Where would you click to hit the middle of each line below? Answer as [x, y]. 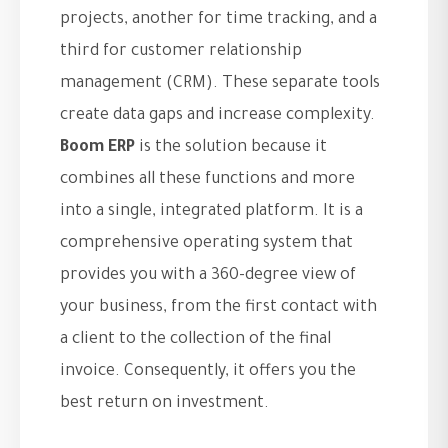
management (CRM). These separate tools [220, 84]
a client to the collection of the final [195, 340]
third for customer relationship [181, 52]
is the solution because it [231, 148]
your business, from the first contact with [218, 308]
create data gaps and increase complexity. [217, 116]
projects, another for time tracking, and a [218, 20]
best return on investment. [164, 404]
